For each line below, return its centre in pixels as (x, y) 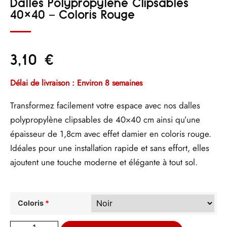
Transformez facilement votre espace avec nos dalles (105, 106)
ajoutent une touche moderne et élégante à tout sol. (104, 162)
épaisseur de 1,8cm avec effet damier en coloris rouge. (111, 134)
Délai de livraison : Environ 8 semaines (76, 83)
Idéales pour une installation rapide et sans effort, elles (110, 148)
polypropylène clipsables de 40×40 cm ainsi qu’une (105, 120)
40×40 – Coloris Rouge (72, 14)
